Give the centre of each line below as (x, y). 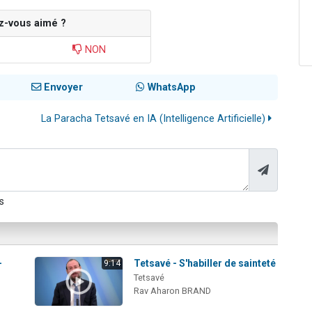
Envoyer (62, 88)
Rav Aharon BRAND (173, 291)
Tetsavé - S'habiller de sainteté (205, 264)
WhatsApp (170, 88)
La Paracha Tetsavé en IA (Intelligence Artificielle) (154, 119)
